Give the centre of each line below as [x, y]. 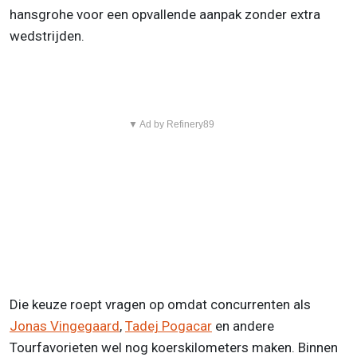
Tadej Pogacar [169, 326]
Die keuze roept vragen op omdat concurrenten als [160, 305]
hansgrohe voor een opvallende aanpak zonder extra [165, 15]
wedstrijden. [47, 36]
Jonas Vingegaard [65, 326]
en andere [243, 326]
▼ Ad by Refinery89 [171, 125]
